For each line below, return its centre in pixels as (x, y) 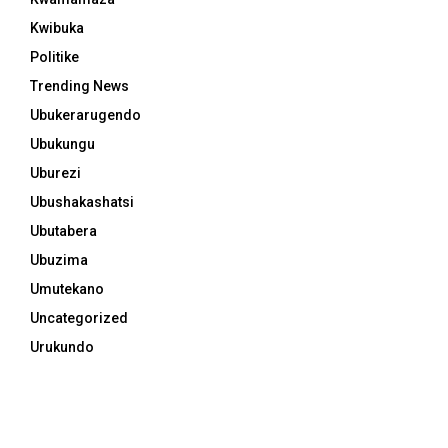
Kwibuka (57, 27)
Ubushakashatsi (82, 201)
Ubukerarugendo (85, 114)
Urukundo (62, 346)
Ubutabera (63, 230)
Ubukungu (62, 143)
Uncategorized (79, 317)
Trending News (79, 85)
